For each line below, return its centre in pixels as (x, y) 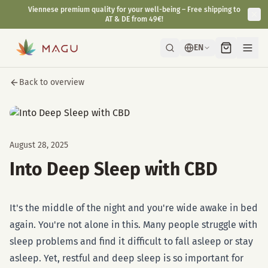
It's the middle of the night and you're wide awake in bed (134, 208)
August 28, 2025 (39, 145)
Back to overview (52, 82)
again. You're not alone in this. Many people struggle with (133, 225)
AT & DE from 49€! (134, 19)
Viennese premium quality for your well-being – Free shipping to (134, 10)
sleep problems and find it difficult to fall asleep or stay (131, 241)
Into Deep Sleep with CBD (114, 169)
